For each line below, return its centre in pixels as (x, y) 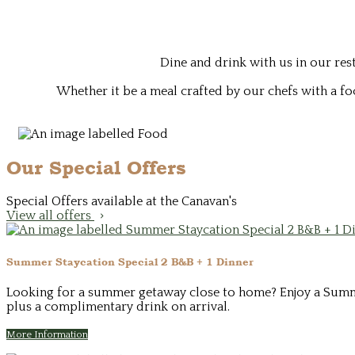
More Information (47, 334)
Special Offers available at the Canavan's (122, 202)
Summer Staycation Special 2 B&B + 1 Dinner (130, 261)
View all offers (50, 216)
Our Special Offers (96, 168)
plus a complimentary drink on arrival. (118, 306)
